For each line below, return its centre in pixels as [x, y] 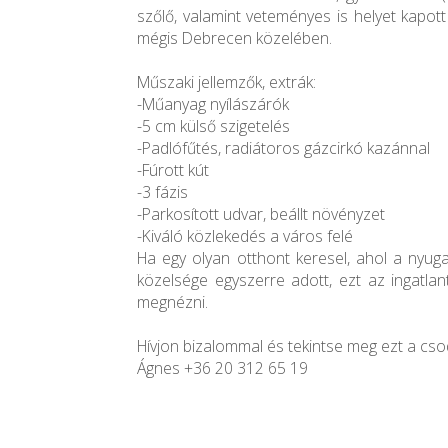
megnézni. [172, 302]
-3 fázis [162, 192]
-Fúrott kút [173, 170]
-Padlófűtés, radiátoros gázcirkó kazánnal [283, 148]
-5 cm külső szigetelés [213, 126]
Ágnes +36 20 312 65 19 [222, 368]
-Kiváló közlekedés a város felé [245, 236]
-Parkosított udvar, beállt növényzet [261, 214]
